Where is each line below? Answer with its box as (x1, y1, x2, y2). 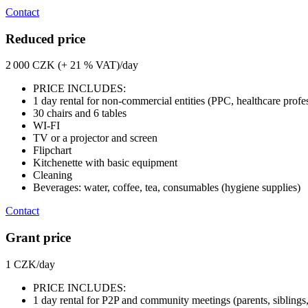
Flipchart (33, 144, 71, 157)
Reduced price (5, 31, 85, 46)
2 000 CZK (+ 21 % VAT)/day (5, 59, 138, 71)
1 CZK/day (5, 258, 55, 270)
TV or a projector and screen (33, 132, 157, 144)
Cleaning (33, 169, 72, 181)
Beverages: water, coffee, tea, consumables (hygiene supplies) (33, 181, 300, 194)
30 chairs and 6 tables (33, 107, 126, 120)
